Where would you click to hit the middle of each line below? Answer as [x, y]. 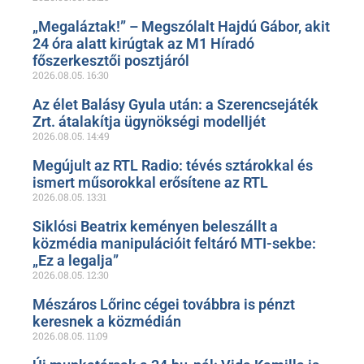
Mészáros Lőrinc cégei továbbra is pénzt [164, 305]
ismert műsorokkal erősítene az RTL [150, 183]
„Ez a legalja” [76, 261]
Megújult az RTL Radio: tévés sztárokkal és [173, 166]
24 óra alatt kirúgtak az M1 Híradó [143, 44]
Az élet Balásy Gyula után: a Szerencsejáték [175, 105]
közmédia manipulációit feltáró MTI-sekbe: [174, 244]
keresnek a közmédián [107, 322]
